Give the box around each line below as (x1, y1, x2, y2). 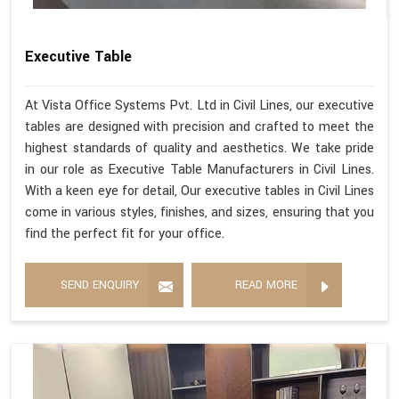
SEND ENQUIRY (61, 276, 139, 293)
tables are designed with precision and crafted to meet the (25, 117, 374, 136)
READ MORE (235, 276, 297, 293)
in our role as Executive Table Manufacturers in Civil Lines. (25, 159, 374, 179)
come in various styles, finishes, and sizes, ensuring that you (25, 202, 374, 222)
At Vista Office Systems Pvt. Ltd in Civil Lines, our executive (25, 95, 374, 115)
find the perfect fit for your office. (25, 224, 224, 243)
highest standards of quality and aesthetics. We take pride (25, 138, 374, 158)
